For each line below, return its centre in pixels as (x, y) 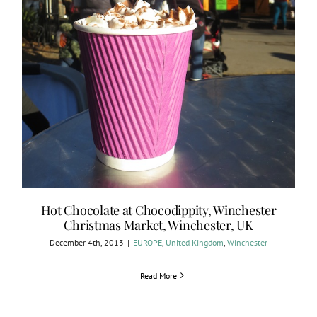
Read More (158, 275)
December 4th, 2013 (87, 242)
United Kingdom (195, 242)
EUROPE (148, 242)
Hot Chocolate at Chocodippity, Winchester (158, 210)
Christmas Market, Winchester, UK (158, 225)
